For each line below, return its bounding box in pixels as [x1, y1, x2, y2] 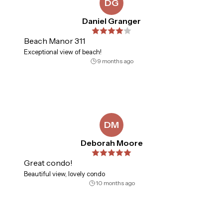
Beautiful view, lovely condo [24, 170, 105, 178]
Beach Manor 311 [24, 36, 85, 46]
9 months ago [97, 57, 133, 65]
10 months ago [95, 179, 135, 187]
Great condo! [24, 158, 73, 168]
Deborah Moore [80, 138, 143, 148]
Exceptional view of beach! [24, 48, 102, 56]
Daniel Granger [82, 16, 141, 26]
